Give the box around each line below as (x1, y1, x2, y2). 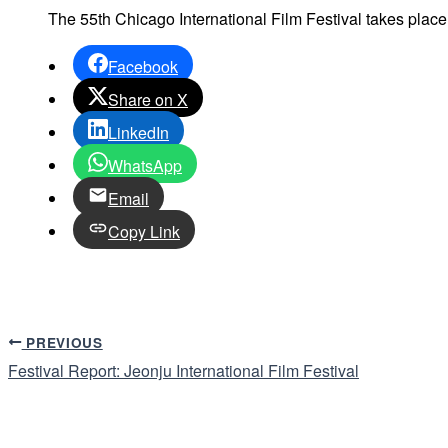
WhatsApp (108, 153, 182, 177)
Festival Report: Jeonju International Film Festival (8, 359, 359, 383)
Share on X (108, 87, 188, 111)
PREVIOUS (21, 332, 103, 352)
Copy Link (108, 219, 180, 243)
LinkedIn (108, 120, 169, 144)
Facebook (108, 54, 178, 78)
